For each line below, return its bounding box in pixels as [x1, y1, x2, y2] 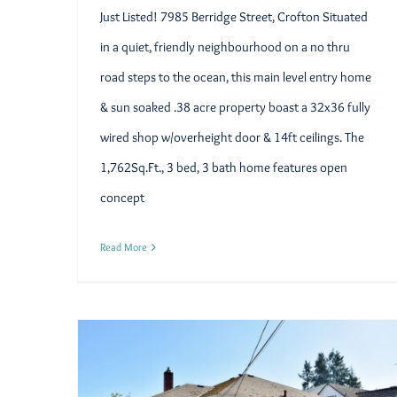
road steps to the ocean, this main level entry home [100, 69, 371, 86]
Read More [100, 240, 147, 254]
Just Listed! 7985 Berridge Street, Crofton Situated [100, 9, 368, 26]
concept [100, 190, 144, 206]
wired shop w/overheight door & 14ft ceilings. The [100, 129, 364, 146]
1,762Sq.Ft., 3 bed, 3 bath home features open [100, 160, 347, 176]
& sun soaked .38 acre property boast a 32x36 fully [100, 99, 370, 116]
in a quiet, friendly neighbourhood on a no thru [100, 39, 350, 56]
